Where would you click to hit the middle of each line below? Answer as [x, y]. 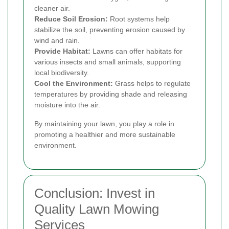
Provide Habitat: [62, 51]
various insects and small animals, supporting [108, 62]
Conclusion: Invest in [95, 193]
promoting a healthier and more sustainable [105, 134]
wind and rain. [57, 40]
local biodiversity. [62, 72]
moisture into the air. [67, 105]
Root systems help [139, 19]
